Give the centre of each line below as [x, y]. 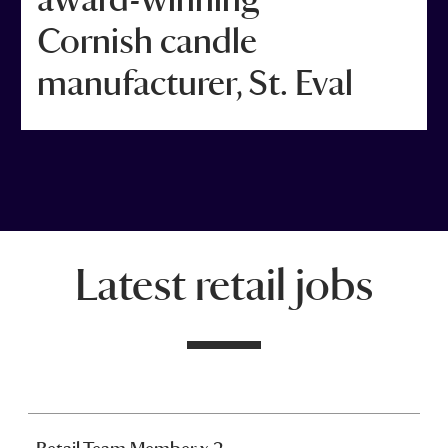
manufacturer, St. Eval [194, 84]
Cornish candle [146, 42]
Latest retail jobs [223, 285]
